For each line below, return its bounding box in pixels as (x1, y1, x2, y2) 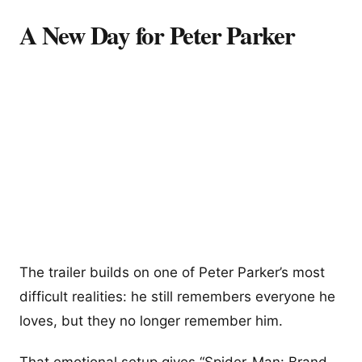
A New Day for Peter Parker (19, 15, 295, 53)
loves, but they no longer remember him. (19, 312, 283, 329)
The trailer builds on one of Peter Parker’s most (19, 263, 325, 280)
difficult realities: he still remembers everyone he (19, 288, 335, 305)
